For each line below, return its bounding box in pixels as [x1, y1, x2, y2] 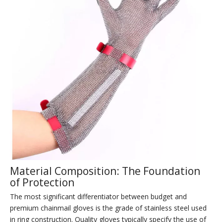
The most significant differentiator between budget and [10, 192, 187, 202]
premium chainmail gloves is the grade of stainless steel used [10, 203, 207, 213]
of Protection [10, 175, 74, 190]
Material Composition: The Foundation [10, 164, 200, 178]
